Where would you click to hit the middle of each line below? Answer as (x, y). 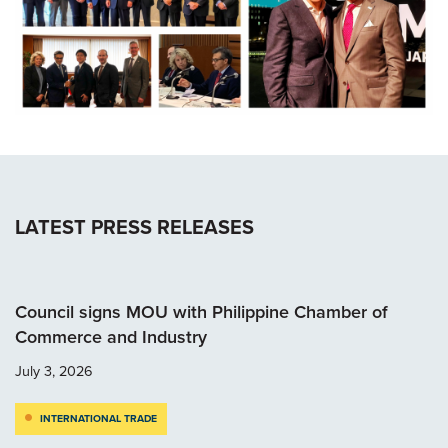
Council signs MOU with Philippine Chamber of (201, 311)
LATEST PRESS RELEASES (134, 226)
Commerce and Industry (111, 336)
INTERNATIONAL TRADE (98, 418)
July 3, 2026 (54, 370)
